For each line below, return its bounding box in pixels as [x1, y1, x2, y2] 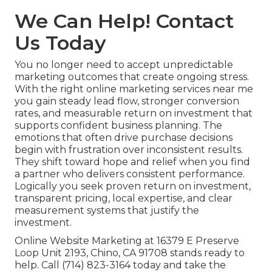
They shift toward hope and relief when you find [15, 156, 250, 168]
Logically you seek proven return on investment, [15, 180, 251, 192]
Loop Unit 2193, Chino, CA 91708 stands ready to [15, 247, 245, 259]
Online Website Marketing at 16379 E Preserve [15, 235, 239, 247]
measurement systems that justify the [15, 205, 199, 217]
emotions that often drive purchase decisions [15, 132, 233, 144]
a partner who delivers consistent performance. [15, 168, 245, 180]
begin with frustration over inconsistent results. [15, 144, 243, 156]
